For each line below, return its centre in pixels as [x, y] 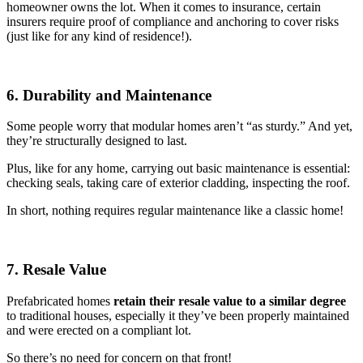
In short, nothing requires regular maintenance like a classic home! [175, 211]
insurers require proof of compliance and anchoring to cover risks [173, 21]
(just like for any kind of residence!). [99, 36]
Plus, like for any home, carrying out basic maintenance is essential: [178, 169]
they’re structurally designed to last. [97, 141]
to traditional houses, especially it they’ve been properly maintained [178, 315]
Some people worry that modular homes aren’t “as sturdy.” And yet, [179, 126]
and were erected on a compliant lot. [99, 330]
